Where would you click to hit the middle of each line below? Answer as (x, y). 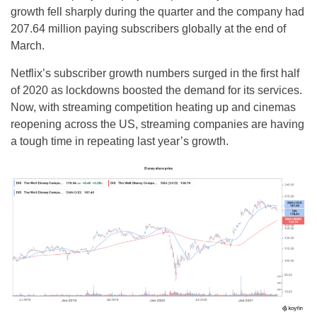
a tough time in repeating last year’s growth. (120, 142)
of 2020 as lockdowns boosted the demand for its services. (156, 91)
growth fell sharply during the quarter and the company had (157, 12)
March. (28, 46)
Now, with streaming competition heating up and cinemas (153, 108)
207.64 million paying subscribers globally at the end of (148, 29)
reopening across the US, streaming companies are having (157, 125)
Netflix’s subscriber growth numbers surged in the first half (155, 74)
